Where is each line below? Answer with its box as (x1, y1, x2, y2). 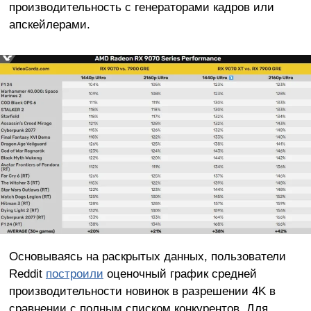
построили (45, 267, 103, 281)
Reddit (8, 267, 46, 281)
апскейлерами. (8, 17, 90, 32)
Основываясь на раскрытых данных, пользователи (8, 249, 286, 264)
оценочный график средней (103, 267, 257, 281)
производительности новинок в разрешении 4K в (8, 284, 276, 299)
